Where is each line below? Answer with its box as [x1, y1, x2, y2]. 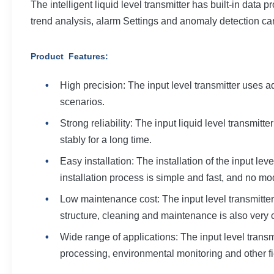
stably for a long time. [60, 135, 152, 145]
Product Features [31, 51, 105, 61]
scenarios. [60, 97, 105, 107]
